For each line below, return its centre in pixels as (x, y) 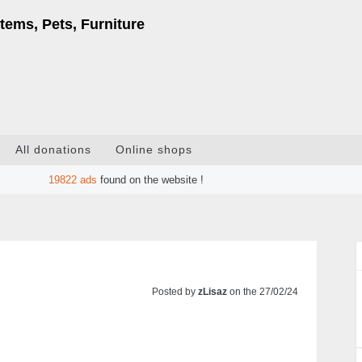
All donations (53, 150)
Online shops (154, 150)
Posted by (175, 292)
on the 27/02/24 (263, 292)
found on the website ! (151, 180)
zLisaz (212, 292)
